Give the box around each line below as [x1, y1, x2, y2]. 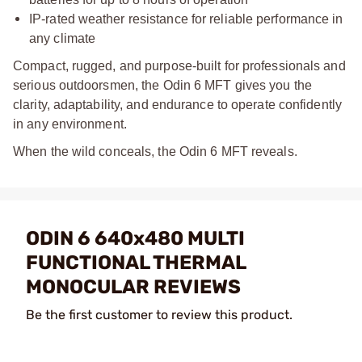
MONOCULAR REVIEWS [26, 275, 241, 298]
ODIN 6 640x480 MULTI [26, 226, 245, 250]
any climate [29, 31, 96, 45]
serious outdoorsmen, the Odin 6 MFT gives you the [13, 78, 312, 92]
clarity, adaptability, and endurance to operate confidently [13, 97, 342, 112]
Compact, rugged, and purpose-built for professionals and [13, 58, 346, 73]
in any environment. [13, 116, 127, 131]
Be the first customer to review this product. [26, 306, 293, 322]
